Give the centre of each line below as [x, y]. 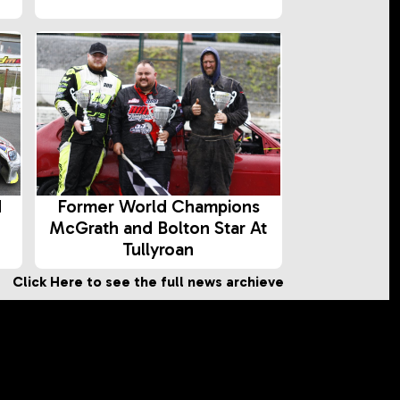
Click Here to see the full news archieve [148, 282]
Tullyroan [158, 250]
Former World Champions [158, 207]
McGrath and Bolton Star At [158, 228]
